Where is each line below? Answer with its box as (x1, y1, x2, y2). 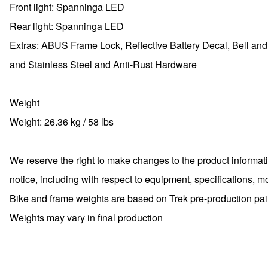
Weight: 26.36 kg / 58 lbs (10, 115, 114, 129)
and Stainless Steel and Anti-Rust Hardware (10, 57, 197, 71)
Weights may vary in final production (10, 211, 163, 224)
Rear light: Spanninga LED (10, 19, 124, 33)
